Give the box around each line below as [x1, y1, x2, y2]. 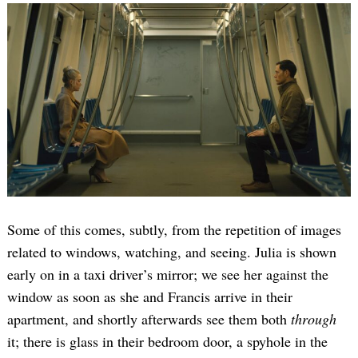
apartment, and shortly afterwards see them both [7, 309, 291, 329]
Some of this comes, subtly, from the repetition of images [7, 220, 341, 240]
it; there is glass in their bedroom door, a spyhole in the [7, 332, 328, 352]
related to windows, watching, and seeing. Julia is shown [7, 242, 336, 262]
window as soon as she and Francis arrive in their [7, 287, 292, 307]
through [291, 309, 336, 329]
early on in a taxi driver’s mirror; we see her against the [7, 265, 328, 284]
